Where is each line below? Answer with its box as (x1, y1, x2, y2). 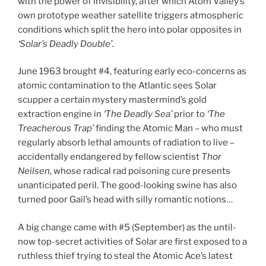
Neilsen (18, 166, 50, 177)
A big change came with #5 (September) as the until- (18, 221, 236, 233)
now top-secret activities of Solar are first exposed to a (18, 236, 247, 247)
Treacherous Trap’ (18, 123, 96, 134)
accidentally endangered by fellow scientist (18, 151, 201, 163)
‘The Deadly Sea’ (103, 109, 174, 120)
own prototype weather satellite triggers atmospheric (18, 9, 243, 21)
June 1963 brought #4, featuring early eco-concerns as (18, 66, 246, 77)
